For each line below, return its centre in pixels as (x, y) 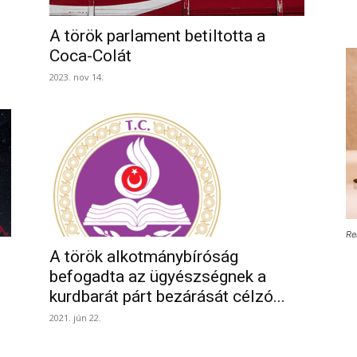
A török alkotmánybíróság (144, 257)
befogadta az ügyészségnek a (158, 277)
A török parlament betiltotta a (157, 36)
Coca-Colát (90, 56)
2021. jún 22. (75, 318)
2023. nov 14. (76, 77)
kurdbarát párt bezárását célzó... (167, 296)
